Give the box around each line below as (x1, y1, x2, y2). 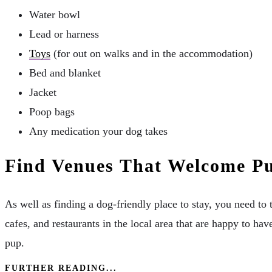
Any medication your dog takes (29, 124, 168, 137)
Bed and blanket (29, 66, 101, 79)
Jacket (29, 86, 56, 98)
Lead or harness (29, 27, 99, 40)
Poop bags (29, 105, 75, 118)
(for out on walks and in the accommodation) (50, 47, 253, 59)
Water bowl (29, 8, 80, 21)
